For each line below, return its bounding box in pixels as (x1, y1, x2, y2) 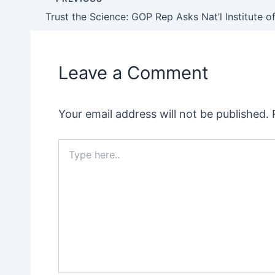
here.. (58, 151, 80, 162)
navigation (44, 11, 98, 25)
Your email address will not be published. (58, 107, 269, 120)
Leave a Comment (58, 61, 209, 83)
